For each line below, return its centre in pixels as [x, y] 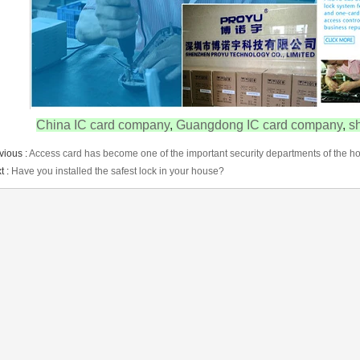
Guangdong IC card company [259, 125]
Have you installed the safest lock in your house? [118, 171]
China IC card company [103, 125]
